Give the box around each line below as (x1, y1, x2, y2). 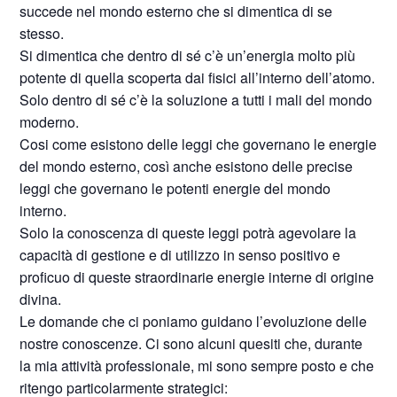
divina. (19, 289, 62, 309)
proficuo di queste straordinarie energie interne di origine (19, 267, 375, 287)
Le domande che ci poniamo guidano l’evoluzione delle (19, 311, 368, 331)
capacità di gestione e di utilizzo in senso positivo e (19, 245, 341, 265)
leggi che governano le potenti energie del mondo (19, 178, 331, 198)
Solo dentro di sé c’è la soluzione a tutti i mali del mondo (19, 90, 373, 110)
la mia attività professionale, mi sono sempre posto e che (19, 355, 375, 376)
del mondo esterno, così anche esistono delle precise (19, 156, 354, 176)
